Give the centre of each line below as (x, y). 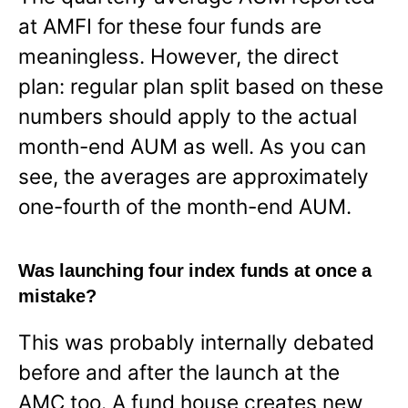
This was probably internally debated (196, 342)
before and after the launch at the (179, 372)
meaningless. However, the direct (178, 56)
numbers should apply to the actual (188, 116)
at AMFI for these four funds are (170, 25)
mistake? (57, 296)
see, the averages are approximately (194, 176)
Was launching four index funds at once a (195, 270)
